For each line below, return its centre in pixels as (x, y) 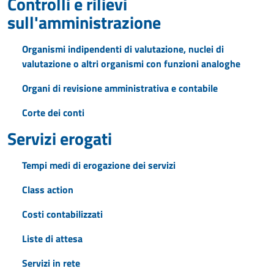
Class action (48, 190)
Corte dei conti (53, 113)
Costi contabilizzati (62, 214)
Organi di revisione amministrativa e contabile (120, 88)
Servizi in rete (51, 263)
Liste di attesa (52, 239)
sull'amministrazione (84, 22)
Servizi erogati (60, 139)
